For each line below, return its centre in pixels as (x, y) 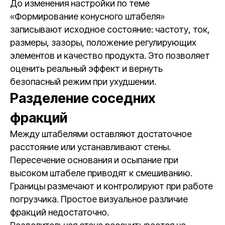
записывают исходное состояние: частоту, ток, (110, 29)
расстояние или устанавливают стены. (90, 147)
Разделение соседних (83, 98)
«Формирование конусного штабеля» (87, 16)
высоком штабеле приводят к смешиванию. (101, 173)
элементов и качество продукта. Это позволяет (110, 55)
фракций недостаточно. (60, 212)
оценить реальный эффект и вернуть (86, 69)
